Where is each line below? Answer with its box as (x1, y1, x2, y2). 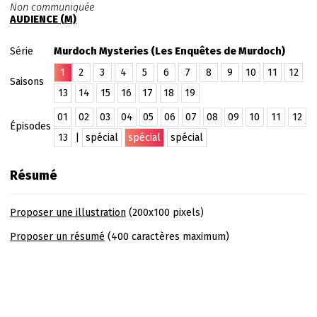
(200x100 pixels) (125, 207, 204, 219)
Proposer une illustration (9, 207, 126, 219)
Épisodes (9, 120, 54, 132)
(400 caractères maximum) (104, 231, 229, 243)
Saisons (9, 76, 47, 88)
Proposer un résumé (9, 231, 105, 243)
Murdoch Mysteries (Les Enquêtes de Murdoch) (53, 45, 285, 57)
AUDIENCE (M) (9, 13, 76, 25)
